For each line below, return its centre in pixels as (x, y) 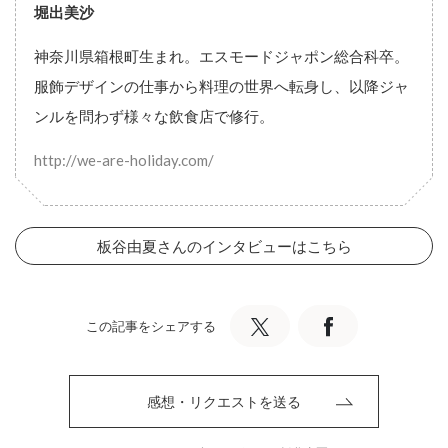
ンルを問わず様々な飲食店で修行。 (154, 115)
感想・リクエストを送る (224, 402)
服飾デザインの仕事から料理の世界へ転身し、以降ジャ (221, 85)
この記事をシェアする (151, 325)
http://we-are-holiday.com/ (124, 159)
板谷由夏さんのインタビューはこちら (224, 245)
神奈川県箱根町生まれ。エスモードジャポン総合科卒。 (221, 55)
